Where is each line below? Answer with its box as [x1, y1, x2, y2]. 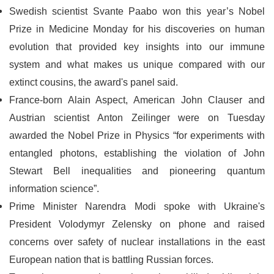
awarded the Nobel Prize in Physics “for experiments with [9, 130, 265, 141]
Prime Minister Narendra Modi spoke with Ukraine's [9, 201, 265, 212]
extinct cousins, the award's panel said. [9, 77, 178, 87]
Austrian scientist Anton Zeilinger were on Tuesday [9, 113, 265, 123]
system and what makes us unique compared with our [9, 59, 265, 70]
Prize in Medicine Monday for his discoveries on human [9, 24, 265, 34]
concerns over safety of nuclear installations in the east [9, 237, 265, 247]
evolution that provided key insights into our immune [9, 42, 265, 52]
